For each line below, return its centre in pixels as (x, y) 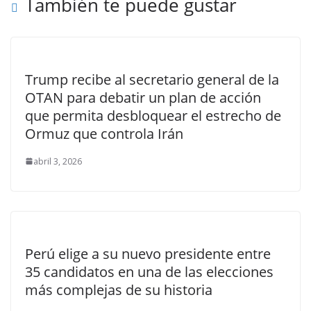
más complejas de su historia (119, 289)
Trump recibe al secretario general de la (152, 79)
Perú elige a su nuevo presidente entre (148, 253)
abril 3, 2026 (58, 161)
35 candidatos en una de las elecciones (149, 271)
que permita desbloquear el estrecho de (153, 115)
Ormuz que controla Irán (104, 133)
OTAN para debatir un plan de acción (143, 97)
